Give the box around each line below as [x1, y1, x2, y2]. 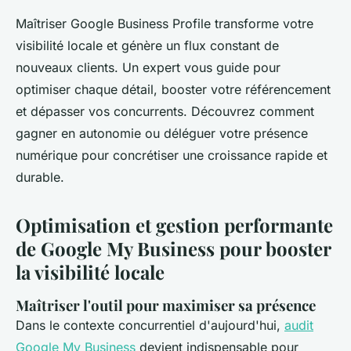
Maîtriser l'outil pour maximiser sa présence [16, 295, 316, 316]
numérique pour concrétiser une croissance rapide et [16, 147, 327, 164]
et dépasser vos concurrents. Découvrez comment [16, 103, 314, 120]
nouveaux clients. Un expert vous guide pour [16, 60, 280, 76]
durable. [16, 169, 64, 186]
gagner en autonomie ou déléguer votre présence [16, 125, 308, 142]
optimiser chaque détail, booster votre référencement [16, 81, 331, 98]
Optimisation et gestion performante [16, 212, 333, 238]
